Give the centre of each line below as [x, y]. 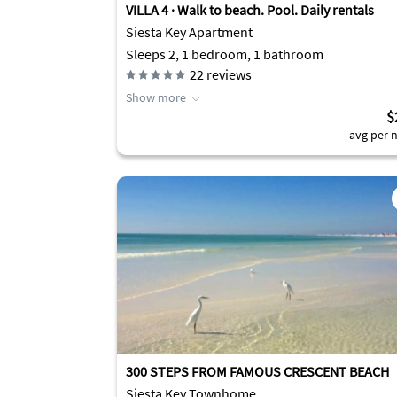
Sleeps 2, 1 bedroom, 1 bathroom [225, 54]
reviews [228, 74]
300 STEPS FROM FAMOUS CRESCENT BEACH [257, 371]
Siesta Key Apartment [189, 32]
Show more [156, 97]
